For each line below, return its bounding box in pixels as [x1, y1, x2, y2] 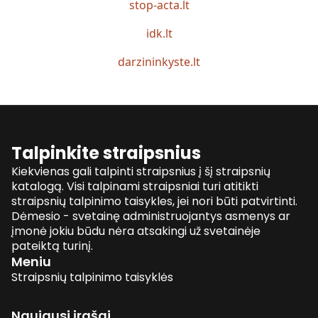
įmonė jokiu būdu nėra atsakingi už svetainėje [11, 223, 261, 239]
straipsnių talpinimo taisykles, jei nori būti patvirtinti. [11, 193, 297, 209]
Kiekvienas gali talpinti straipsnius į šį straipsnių [11, 163, 270, 180]
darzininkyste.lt [118, 54, 200, 70]
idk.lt [146, 26, 172, 41]
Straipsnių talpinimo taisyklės [11, 269, 173, 285]
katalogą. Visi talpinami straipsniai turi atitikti [11, 178, 258, 194]
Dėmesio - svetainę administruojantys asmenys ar [11, 208, 290, 224]
